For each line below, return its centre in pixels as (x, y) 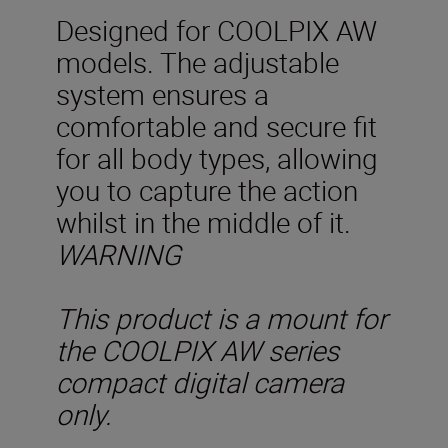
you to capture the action (207, 190)
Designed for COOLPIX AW (216, 30)
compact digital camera (200, 382)
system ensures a (162, 94)
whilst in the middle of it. (210, 222)
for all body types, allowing (217, 158)
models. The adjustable (197, 62)
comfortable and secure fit (216, 126)
